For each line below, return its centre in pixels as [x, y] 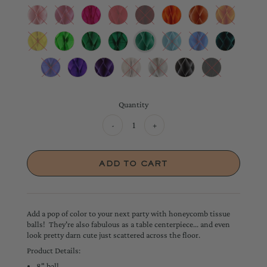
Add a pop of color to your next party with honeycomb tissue [128, 213]
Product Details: [53, 250]
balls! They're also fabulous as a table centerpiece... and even [128, 224]
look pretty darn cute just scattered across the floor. [115, 235]
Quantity [133, 104]
